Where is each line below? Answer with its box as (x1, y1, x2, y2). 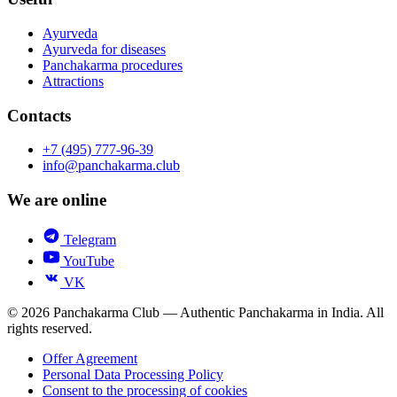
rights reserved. (7, 320, 92, 336)
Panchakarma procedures (43, 57, 183, 73)
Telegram (60, 231, 116, 247)
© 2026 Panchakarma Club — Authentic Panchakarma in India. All (7, 304, 384, 320)
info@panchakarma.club (43, 158, 180, 174)
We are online (7, 190, 106, 209)
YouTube (60, 253, 114, 269)
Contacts (7, 105, 71, 125)
